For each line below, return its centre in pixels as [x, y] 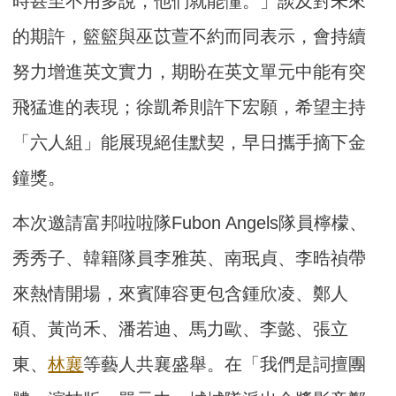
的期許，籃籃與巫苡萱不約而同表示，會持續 [190, 37]
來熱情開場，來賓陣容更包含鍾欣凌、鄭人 [181, 294]
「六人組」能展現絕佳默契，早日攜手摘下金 [190, 143]
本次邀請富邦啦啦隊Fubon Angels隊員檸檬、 [190, 223]
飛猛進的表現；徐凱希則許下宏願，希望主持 [190, 107]
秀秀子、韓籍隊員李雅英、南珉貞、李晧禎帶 [190, 259]
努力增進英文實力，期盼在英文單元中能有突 [190, 72]
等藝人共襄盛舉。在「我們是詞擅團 [225, 365]
